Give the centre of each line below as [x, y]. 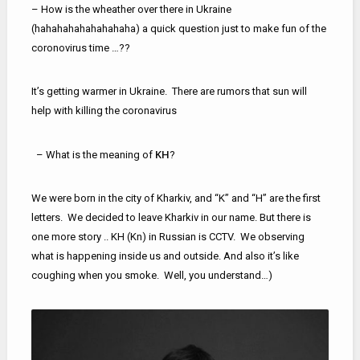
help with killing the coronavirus [104, 111]
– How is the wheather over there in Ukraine [131, 10]
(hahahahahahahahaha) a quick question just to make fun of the [178, 29]
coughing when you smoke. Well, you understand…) [151, 276]
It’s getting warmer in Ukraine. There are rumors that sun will [169, 92]
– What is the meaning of [93, 155]
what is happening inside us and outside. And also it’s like [165, 256]
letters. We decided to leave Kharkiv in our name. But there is [171, 218]
